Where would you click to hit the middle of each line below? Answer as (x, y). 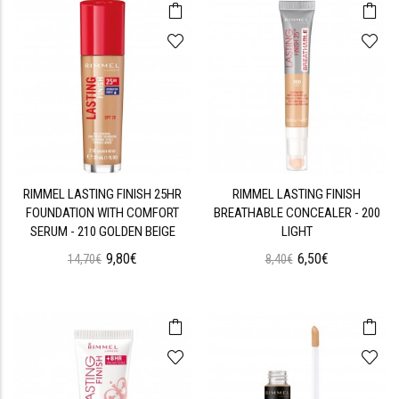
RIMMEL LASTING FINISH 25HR (102, 194)
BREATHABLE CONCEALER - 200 (297, 213)
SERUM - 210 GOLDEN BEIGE (102, 232)
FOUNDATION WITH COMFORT (102, 213)
